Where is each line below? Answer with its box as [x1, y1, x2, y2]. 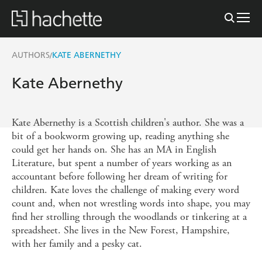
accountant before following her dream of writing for [12, 169, 227, 183]
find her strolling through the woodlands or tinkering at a [12, 209, 247, 223]
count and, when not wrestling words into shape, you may [12, 196, 250, 210]
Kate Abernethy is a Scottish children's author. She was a [12, 115, 244, 129]
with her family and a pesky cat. [12, 236, 142, 250]
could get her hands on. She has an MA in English [12, 142, 216, 156]
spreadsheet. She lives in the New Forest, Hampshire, [12, 223, 230, 237]
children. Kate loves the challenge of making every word [12, 182, 239, 196]
